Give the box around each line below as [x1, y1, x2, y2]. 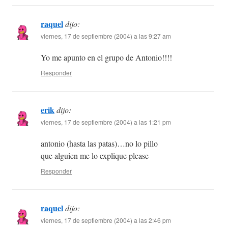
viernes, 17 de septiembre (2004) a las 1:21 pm [41, 118, 171, 127]
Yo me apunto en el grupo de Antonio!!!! [41, 52, 172, 63]
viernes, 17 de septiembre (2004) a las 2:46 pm [41, 216, 171, 225]
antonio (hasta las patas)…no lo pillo [41, 138, 158, 149]
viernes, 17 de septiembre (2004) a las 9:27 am [41, 32, 171, 41]
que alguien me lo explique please [41, 150, 149, 161]
